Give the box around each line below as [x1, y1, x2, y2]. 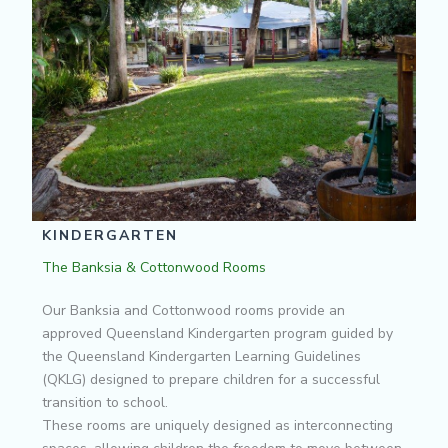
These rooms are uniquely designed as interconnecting [42, 415, 393, 435]
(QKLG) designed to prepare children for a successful [42, 369, 380, 389]
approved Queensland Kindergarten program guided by [42, 323, 393, 343]
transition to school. [42, 392, 168, 412]
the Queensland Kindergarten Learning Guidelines [42, 346, 361, 366]
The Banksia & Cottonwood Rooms [42, 257, 266, 277]
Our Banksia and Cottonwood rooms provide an [42, 300, 345, 320]
